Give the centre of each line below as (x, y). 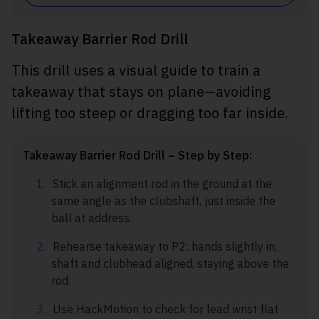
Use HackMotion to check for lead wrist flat (166, 309)
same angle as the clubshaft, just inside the (163, 201)
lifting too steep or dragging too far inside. (150, 113)
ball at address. (91, 218)
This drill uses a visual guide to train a (136, 70)
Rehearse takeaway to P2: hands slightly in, (165, 247)
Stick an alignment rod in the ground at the (162, 184)
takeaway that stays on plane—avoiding (141, 92)
